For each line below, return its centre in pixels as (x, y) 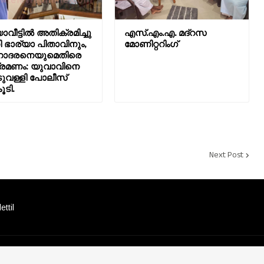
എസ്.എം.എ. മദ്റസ (165, 33)
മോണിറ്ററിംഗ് (151, 44)
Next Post (226, 155)
